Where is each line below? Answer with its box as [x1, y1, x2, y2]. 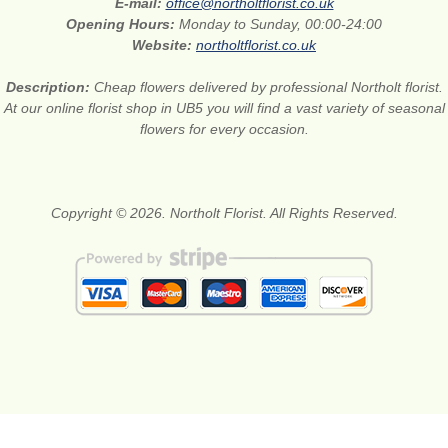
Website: [132, 37, 196, 54]
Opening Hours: [66, 16, 179, 33]
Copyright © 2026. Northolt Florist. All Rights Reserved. [50, 205, 398, 222]
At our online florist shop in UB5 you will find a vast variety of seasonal [3, 100, 445, 117]
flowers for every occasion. [139, 121, 309, 138]
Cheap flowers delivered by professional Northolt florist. [93, 79, 443, 96]
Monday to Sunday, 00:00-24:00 [179, 16, 382, 33]
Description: [5, 79, 94, 96]
